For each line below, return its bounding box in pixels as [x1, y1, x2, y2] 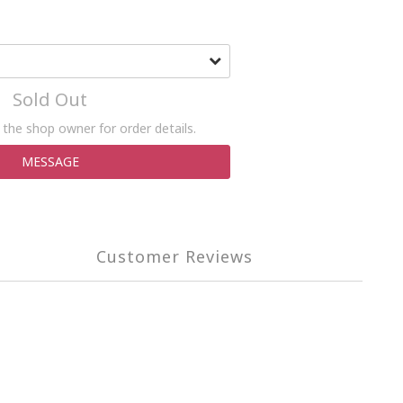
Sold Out [13, 87, 87, 112]
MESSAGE [21, 153, 79, 170]
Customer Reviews [96, 246, 253, 267]
